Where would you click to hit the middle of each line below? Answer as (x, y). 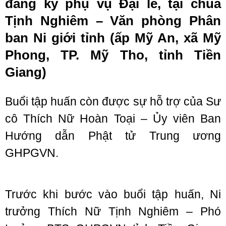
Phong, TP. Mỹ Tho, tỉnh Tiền (113, 55)
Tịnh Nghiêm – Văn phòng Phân (113, 21)
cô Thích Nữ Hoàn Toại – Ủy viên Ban (113, 119)
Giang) (26, 72)
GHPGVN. (32, 153)
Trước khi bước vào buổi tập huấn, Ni (113, 194)
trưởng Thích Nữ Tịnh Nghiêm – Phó (113, 211)
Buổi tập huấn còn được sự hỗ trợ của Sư (113, 101)
